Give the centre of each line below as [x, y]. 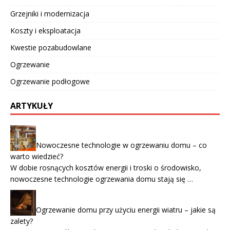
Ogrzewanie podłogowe [50, 82]
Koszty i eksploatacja [45, 31]
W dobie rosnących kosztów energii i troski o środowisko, [106, 168]
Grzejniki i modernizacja [50, 14]
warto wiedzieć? [37, 157]
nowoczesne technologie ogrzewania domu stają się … [102, 179]
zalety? [22, 221]
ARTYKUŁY [32, 106]
